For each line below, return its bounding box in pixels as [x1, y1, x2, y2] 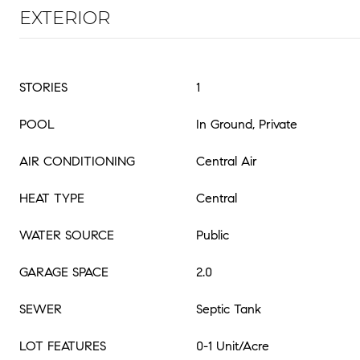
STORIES [19, 80, 67, 95]
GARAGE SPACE [19, 264, 108, 280]
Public [196, 227, 229, 243]
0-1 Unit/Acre [196, 338, 269, 354]
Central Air [196, 153, 257, 169]
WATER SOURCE [19, 227, 114, 243]
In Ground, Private [196, 117, 297, 132]
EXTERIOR [19, 7, 110, 29]
